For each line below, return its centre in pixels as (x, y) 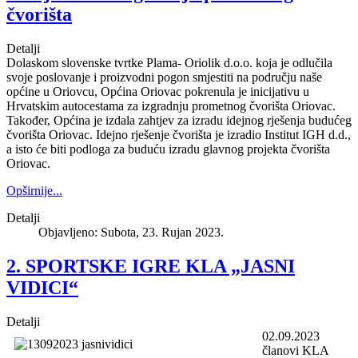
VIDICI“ (42, 287)
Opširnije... (34, 190)
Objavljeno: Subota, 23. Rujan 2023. (131, 232)
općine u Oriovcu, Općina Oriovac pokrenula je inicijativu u (158, 91)
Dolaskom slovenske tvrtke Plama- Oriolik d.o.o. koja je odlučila (169, 62)
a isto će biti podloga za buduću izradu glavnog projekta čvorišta (168, 149)
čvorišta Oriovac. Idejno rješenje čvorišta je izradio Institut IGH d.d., (179, 134)
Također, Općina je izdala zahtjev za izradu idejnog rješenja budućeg (179, 120)
